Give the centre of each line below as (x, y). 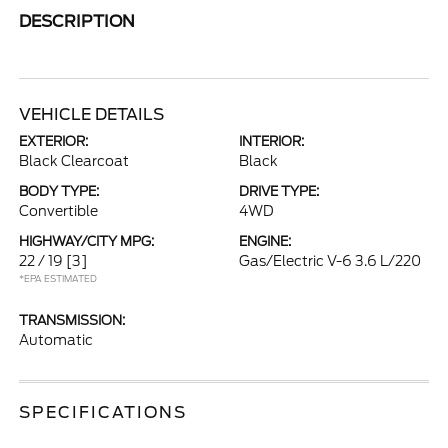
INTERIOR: (271, 141)
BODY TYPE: (59, 191)
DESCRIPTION (77, 21)
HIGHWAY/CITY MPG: (87, 241)
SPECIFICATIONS (103, 412)
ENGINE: (265, 241)
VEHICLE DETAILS (92, 114)
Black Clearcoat (74, 161)
